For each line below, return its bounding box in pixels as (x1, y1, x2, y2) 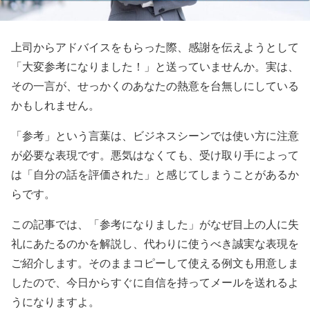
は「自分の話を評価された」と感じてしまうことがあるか (11, 167, 299, 181)
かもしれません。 (11, 98, 100, 112)
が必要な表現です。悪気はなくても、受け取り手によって (11, 147, 299, 162)
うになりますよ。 (11, 294, 100, 309)
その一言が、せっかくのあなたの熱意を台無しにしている (11, 78, 299, 93)
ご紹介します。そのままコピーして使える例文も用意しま (11, 255, 299, 270)
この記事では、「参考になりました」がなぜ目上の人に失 (11, 217, 299, 231)
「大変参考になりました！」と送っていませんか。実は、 (11, 59, 299, 73)
